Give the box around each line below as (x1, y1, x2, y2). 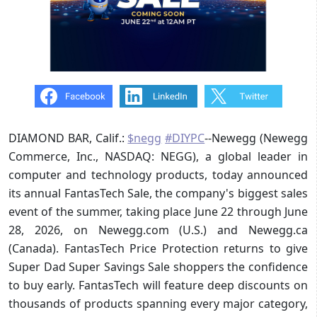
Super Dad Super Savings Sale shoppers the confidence (8, 258, 308, 275)
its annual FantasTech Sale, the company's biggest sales (8, 185, 308, 201)
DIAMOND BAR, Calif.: (8, 129, 128, 146)
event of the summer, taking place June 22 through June (8, 203, 308, 219)
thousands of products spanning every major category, (8, 295, 308, 311)
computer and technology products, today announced (8, 166, 308, 183)
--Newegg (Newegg (204, 129, 309, 146)
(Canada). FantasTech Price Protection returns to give (8, 240, 308, 256)
